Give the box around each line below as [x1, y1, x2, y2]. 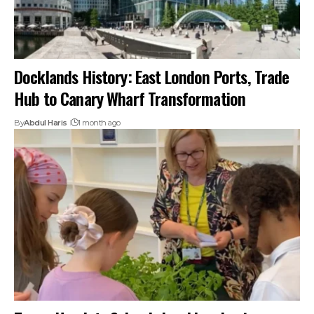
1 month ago [78, 118, 121, 128]
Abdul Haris [24, 118, 67, 128]
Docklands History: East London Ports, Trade [14, 64, 289, 90]
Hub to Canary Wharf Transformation [14, 86, 246, 111]
